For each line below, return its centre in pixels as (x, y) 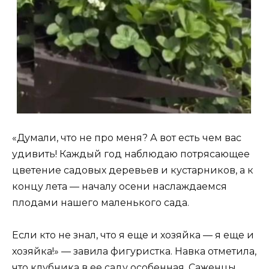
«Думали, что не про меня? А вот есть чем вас (127, 138)
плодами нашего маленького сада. (101, 202)
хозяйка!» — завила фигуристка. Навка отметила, (134, 252)
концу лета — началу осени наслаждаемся (119, 186)
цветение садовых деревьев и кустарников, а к (133, 170)
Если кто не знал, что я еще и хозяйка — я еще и (133, 235)
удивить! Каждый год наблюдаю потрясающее (131, 154)
